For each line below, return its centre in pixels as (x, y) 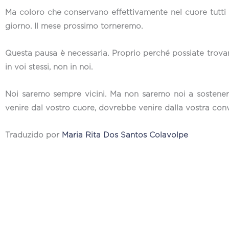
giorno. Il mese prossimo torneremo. (75, 26)
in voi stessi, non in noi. (50, 67)
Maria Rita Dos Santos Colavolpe (125, 135)
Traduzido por (33, 135)
